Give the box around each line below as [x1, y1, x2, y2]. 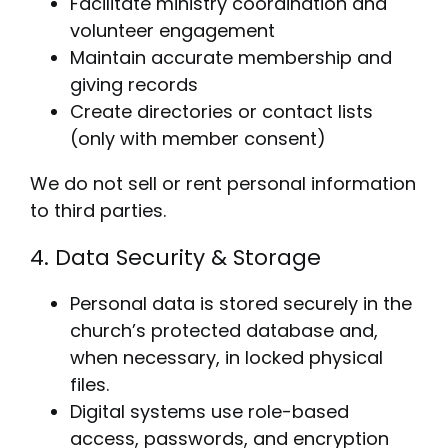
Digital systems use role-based [69, 399, 349, 425]
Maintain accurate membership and [69, 45, 392, 71]
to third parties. [29, 198, 166, 224]
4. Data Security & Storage [29, 242, 321, 274]
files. [69, 372, 109, 398]
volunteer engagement [69, 18, 275, 44]
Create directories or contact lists [69, 99, 373, 125]
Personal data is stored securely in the [69, 291, 412, 317]
